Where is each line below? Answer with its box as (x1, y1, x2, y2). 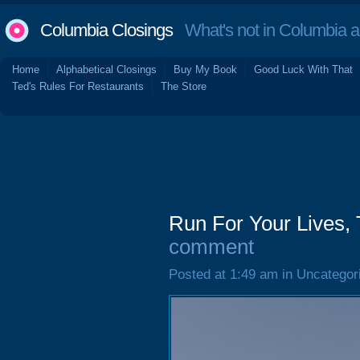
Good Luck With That (254, 63, 353, 76)
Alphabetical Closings (56, 63, 157, 76)
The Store (161, 80, 207, 92)
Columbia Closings (40, 20, 173, 40)
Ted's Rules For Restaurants (12, 80, 144, 92)
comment (169, 235, 254, 258)
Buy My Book (174, 63, 237, 76)
